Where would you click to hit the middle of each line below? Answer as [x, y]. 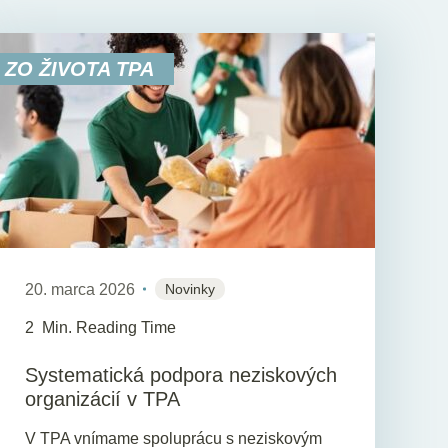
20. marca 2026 [80, 289]
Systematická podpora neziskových [181, 374]
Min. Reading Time [109, 328]
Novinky [190, 288]
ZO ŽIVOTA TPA [80, 68]
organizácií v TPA [103, 398]
